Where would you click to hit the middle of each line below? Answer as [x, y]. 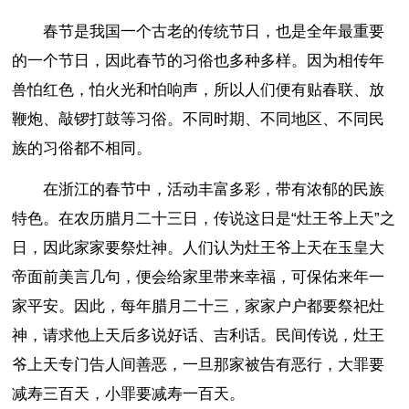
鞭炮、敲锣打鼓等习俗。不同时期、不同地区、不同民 [199, 120]
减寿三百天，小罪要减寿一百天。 [129, 393]
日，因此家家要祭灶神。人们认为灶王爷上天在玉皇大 [199, 247]
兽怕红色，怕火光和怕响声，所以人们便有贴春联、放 [199, 90]
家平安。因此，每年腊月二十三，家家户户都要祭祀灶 [199, 306]
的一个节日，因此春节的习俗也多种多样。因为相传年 [199, 61]
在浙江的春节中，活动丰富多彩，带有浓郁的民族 [214, 189]
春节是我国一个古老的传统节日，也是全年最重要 [214, 32]
